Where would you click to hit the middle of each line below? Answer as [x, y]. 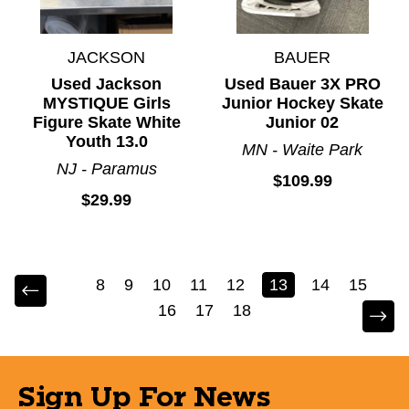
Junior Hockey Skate [302, 103]
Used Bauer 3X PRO [302, 84]
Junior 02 [303, 122]
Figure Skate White [106, 122]
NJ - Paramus [106, 168]
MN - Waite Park [303, 149]
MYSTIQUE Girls [106, 103]
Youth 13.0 [106, 141]
